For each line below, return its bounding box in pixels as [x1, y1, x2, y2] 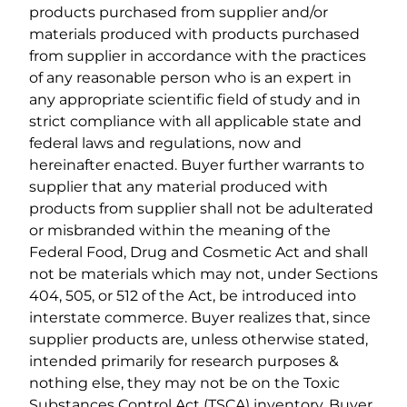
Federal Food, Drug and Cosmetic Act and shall [29, 243, 368, 262]
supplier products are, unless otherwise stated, [29, 331, 368, 349]
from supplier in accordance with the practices [29, 47, 366, 65]
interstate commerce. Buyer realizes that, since [29, 309, 371, 327]
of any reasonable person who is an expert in [29, 69, 352, 87]
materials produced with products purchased [29, 25, 360, 44]
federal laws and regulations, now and [29, 134, 302, 153]
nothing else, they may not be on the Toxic [29, 374, 340, 392]
